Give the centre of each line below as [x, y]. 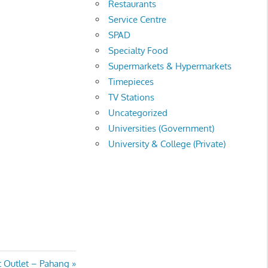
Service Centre [138, 19]
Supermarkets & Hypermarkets [170, 66]
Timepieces [131, 81]
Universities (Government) [162, 128]
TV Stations [132, 97]
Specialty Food [138, 50]
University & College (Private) [167, 144]
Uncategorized [138, 112]
